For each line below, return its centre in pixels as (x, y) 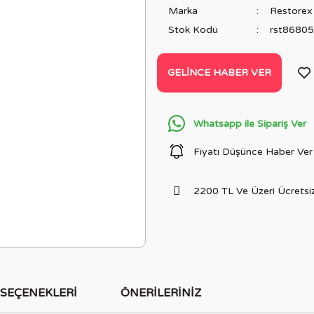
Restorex (291, 11)
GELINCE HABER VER (219, 73)
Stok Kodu (193, 30)
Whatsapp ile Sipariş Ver (250, 123)
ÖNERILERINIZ (161, 293)
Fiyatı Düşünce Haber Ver (253, 151)
